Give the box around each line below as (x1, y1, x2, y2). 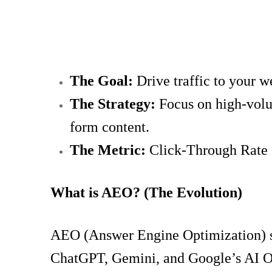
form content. (70, 118, 149, 135)
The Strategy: (70, 95, 155, 112)
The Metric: (70, 141, 146, 158)
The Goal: (70, 72, 133, 89)
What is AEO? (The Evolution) (50, 184, 242, 200)
